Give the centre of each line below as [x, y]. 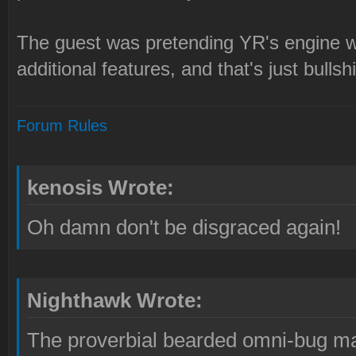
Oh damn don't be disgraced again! [184, 228]
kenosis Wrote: [101, 188]
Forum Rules [62, 126]
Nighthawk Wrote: [115, 301]
